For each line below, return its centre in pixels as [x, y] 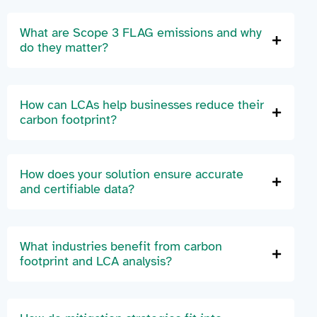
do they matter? [64, 48]
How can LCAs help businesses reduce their [142, 105]
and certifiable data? [77, 189]
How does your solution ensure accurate [132, 174]
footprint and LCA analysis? [96, 261]
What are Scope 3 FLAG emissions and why [141, 33]
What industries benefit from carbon [121, 247]
